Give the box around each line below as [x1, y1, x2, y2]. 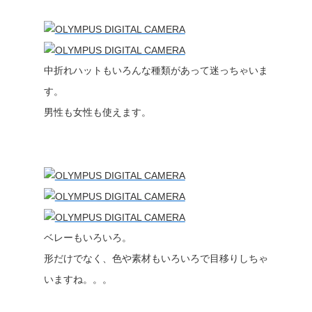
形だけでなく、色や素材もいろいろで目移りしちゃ [43, 253, 268, 264]
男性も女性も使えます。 [43, 107, 151, 118]
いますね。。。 [43, 274, 112, 285]
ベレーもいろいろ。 [43, 232, 132, 243]
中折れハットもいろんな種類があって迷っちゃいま [43, 65, 268, 76]
